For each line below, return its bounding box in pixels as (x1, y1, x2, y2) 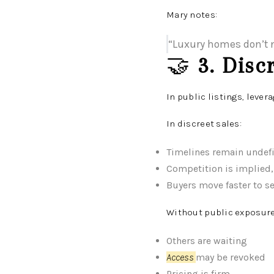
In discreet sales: (166, 118, 242, 129)
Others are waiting (166, 235, 247, 246)
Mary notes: (166, 9, 218, 20)
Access (166, 251, 194, 263)
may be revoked (196, 251, 265, 263)
